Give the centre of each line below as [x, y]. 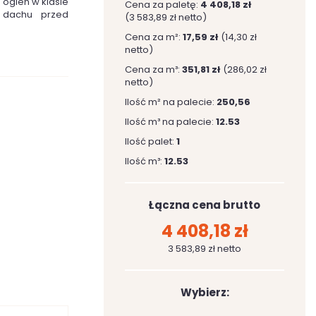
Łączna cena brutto [205, 205]
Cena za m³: [153, 69]
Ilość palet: [151, 141]
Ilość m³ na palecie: [170, 122]
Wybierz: [205, 292]
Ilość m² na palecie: [171, 102]
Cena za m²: [154, 37]
